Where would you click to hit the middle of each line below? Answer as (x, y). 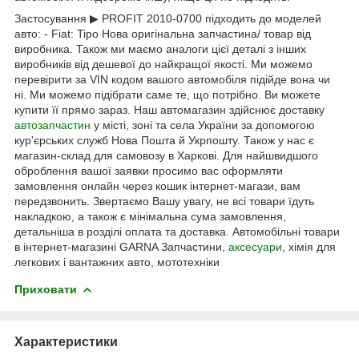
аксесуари (255, 246)
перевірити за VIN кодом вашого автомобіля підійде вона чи (172, 79)
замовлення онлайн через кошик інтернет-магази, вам (157, 186)
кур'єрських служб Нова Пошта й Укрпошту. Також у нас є (164, 140)
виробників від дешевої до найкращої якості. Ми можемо (163, 64)
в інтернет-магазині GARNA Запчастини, (121, 246)
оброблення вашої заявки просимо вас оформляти (149, 170)
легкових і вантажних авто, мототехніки (117, 262)
